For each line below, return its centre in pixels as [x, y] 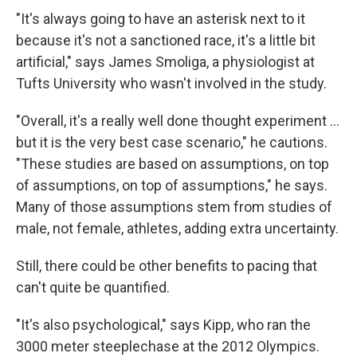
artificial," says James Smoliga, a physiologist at [165, 62]
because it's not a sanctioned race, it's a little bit [166, 40]
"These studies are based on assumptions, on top [173, 164]
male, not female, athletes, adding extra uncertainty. [177, 228]
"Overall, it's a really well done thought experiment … [178, 121]
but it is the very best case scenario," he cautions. [172, 142]
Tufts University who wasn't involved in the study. [171, 83]
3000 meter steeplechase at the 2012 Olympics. [168, 346]
